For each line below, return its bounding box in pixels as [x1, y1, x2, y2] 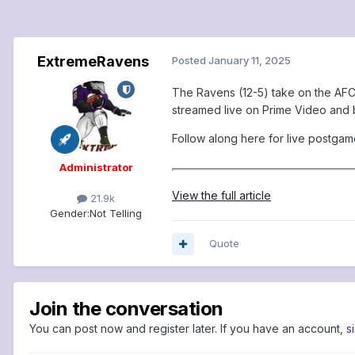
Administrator [59, 161, 133, 174]
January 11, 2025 [208, 54, 291, 67]
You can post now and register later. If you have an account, [29, 322, 346, 336]
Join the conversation [29, 297, 223, 321]
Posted [172, 54, 208, 67]
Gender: [50, 207, 90, 220]
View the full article [172, 189, 271, 203]
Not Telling [90, 207, 142, 220]
